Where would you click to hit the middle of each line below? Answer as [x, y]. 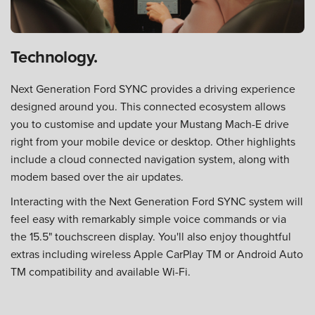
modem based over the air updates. [97, 177]
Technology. [54, 57]
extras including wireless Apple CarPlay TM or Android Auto [157, 254]
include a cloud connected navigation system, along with [150, 159]
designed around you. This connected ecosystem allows [148, 107]
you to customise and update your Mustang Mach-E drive [150, 124]
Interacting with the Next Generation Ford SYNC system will [157, 201]
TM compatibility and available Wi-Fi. [101, 272]
